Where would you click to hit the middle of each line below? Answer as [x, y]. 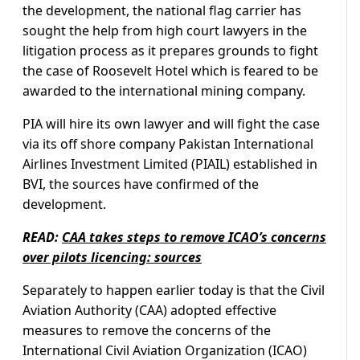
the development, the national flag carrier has [162, 11]
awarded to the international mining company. [164, 91]
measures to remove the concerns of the [147, 331]
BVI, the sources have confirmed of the [141, 184]
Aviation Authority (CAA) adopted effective [149, 311]
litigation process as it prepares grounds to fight [170, 51]
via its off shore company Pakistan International [168, 144]
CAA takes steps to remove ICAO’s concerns [194, 237]
